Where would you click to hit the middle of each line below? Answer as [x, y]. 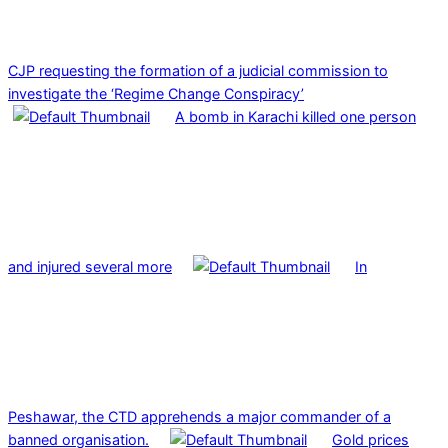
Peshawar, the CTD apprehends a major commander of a [199, 416]
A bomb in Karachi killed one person [295, 116]
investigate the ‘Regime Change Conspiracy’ [156, 93]
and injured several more [90, 266]
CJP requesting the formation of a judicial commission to [198, 70]
